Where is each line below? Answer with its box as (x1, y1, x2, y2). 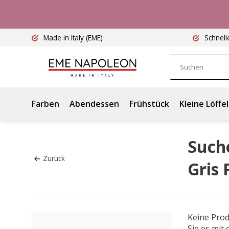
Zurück (43, 153, 65, 163)
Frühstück (129, 98, 169, 109)
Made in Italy (41, 33, 86, 42)
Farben (32, 98, 59, 109)
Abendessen (70, 98, 119, 109)
